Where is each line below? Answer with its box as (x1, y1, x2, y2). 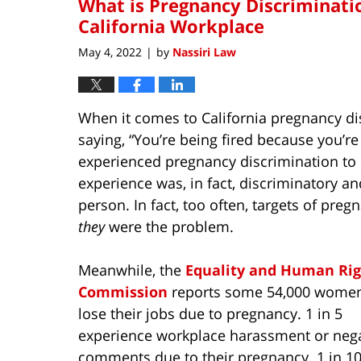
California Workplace (78, 14, 264, 39)
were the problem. (105, 216, 234, 236)
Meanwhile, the (78, 259, 185, 280)
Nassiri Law (172, 44, 236, 60)
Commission (78, 281, 168, 301)
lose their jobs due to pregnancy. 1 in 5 (78, 303, 342, 323)
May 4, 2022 (78, 44, 142, 60)
